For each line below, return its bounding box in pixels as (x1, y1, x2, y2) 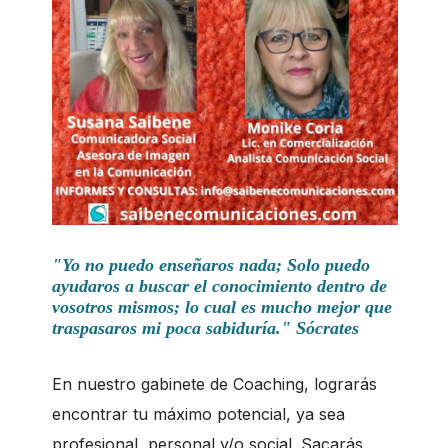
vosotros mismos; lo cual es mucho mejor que (52, 296, 392, 317)
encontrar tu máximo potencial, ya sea (52, 403, 345, 424)
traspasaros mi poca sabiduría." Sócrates (52, 317, 359, 338)
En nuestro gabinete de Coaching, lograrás (52, 373, 377, 394)
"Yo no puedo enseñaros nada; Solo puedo (52, 254, 370, 275)
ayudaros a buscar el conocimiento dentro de (52, 275, 387, 296)
